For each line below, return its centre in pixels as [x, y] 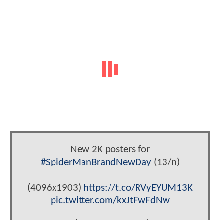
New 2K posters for [110, 149]
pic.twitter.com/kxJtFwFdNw [110, 200]
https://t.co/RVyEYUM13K [138, 188]
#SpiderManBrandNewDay [96, 162]
